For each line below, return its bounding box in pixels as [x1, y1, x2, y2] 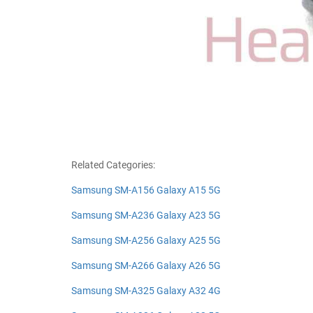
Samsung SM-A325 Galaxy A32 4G [71, 285, 221, 296]
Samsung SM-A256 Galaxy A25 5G [71, 235, 221, 246]
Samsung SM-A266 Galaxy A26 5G [71, 260, 221, 271]
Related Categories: [71, 159, 155, 170]
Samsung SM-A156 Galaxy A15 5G [71, 184, 221, 196]
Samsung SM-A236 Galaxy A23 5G [71, 210, 221, 221]
